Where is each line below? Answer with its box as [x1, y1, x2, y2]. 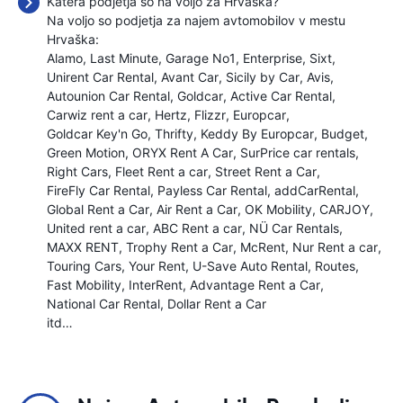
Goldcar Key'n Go [47, 126, 148, 141]
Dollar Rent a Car [167, 296, 266, 311]
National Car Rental [47, 296, 160, 311]
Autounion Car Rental [47, 88, 170, 103]
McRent [240, 239, 285, 255]
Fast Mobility [47, 277, 121, 292]
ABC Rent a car [153, 220, 242, 236]
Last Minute [90, 50, 158, 66]
